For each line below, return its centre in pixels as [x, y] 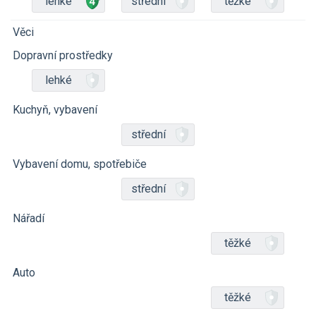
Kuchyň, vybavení [55, 110]
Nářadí [29, 218]
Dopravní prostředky [63, 55]
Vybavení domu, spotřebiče [80, 164]
